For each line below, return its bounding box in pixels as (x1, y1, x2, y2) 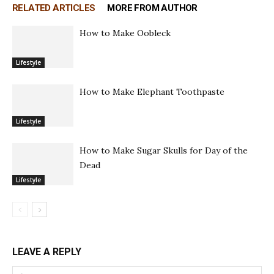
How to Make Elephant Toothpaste (80, 86, 224, 98)
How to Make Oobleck (80, 28, 171, 39)
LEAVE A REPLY (12, 246, 81, 258)
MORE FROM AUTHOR (107, 2, 198, 14)
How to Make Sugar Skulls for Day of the (80, 145, 248, 157)
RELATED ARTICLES (12, 2, 95, 14)
